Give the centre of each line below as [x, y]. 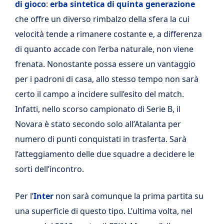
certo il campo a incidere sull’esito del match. [99, 94]
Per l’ [24, 196]
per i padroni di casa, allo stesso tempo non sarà [107, 79]
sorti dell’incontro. [49, 169]
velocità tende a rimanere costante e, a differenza [108, 34]
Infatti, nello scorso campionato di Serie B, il [98, 109]
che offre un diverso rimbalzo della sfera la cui [102, 19]
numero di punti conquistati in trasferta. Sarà [101, 139]
